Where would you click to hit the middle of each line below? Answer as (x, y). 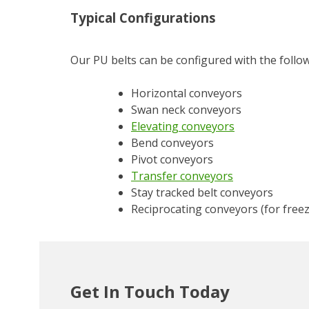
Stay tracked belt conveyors (202, 192)
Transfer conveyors (182, 176)
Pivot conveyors (172, 159)
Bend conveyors (172, 142)
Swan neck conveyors (186, 109)
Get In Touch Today (150, 291)
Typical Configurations (143, 17)
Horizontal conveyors (187, 93)
